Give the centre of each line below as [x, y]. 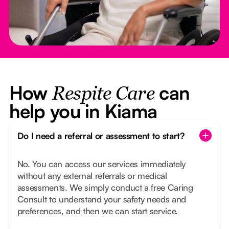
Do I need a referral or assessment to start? [101, 135]
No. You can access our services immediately [101, 164]
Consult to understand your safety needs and [102, 199]
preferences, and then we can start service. [98, 211]
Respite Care [103, 95]
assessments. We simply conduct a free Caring [105, 188]
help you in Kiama [83, 111]
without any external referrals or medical [92, 176]
